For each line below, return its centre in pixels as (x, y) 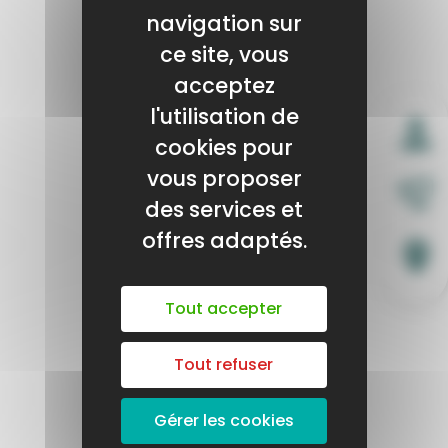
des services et (224, 209)
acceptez (224, 85)
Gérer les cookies (223, 420)
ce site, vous (224, 54)
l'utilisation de (224, 116)
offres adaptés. (224, 240)
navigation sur (224, 23)
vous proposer (224, 178)
